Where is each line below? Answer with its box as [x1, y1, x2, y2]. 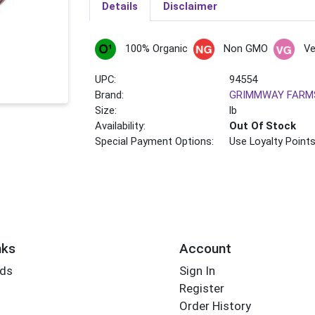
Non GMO [223, 42, 268, 56]
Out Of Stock [229, 120, 297, 133]
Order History [179, 299, 251, 314]
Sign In [179, 264, 215, 278]
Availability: [95, 120, 146, 133]
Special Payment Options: [95, 135, 214, 148]
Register [179, 281, 224, 296]
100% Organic [124, 42, 188, 56]
